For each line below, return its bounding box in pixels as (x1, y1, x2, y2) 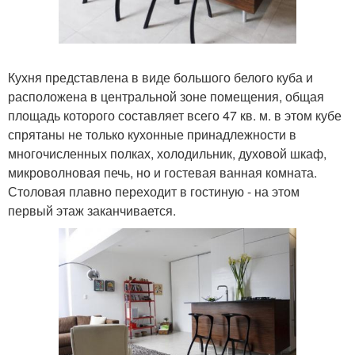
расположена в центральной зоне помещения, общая (8, 86, 324, 105)
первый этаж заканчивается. (8, 200, 176, 219)
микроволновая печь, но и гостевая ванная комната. (8, 162, 317, 181)
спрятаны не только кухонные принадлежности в (8, 124, 296, 143)
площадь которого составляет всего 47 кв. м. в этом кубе (8, 105, 342, 124)
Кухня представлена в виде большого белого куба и (8, 67, 313, 86)
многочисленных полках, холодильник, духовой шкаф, (8, 143, 326, 162)
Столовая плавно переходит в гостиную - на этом (8, 181, 300, 200)
